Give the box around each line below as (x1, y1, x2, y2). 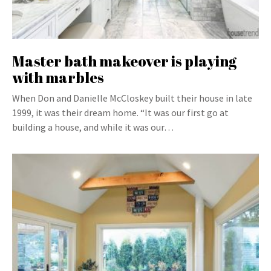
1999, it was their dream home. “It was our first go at (12, 106, 229, 119)
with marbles (12, 68, 104, 87)
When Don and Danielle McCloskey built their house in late (12, 92, 252, 104)
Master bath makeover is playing (12, 51, 237, 71)
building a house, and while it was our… (12, 121, 174, 133)
